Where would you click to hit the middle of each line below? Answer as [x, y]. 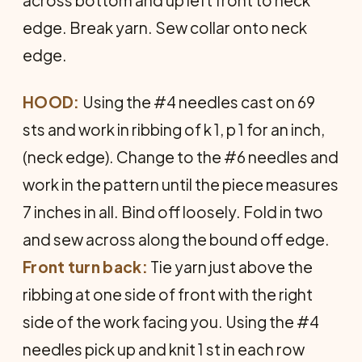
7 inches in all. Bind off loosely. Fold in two [173, 211]
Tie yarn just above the [232, 266]
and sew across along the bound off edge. [176, 239]
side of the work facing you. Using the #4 [171, 321]
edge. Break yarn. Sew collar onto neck [165, 27]
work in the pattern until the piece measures [181, 184]
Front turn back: [87, 266]
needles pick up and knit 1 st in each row [164, 349]
